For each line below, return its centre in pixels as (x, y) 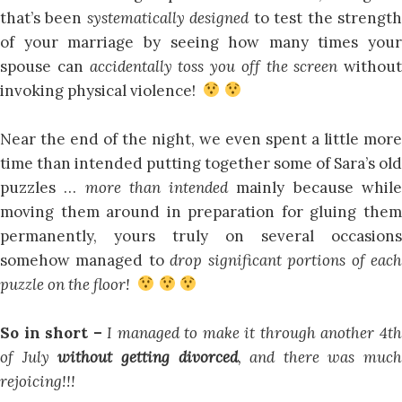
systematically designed (170, 17)
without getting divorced (148, 357)
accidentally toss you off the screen (214, 66)
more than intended (161, 187)
